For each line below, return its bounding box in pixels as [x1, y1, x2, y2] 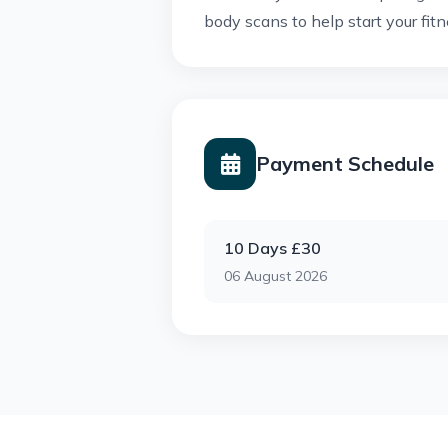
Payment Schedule [256, 150, 434, 176]
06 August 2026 [224, 267, 327, 286]
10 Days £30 [224, 238, 321, 259]
